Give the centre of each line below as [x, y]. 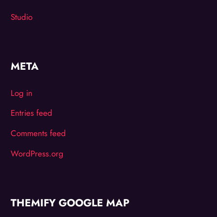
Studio [22, 17]
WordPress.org [37, 153]
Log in [22, 93]
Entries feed [32, 113]
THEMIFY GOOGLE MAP [70, 203]
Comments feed [39, 133]
